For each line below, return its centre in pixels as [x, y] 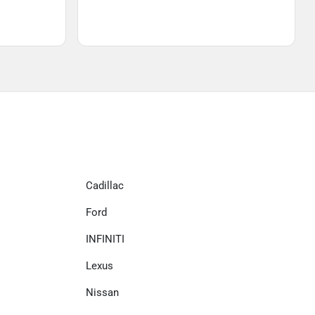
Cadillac [105, 186]
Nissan [102, 292]
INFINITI [105, 239]
